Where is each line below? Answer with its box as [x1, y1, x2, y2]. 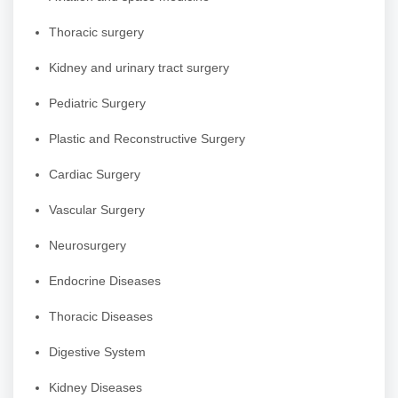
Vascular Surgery [49, 203, 145, 218]
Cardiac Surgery [49, 167, 140, 182]
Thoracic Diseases [49, 309, 153, 324]
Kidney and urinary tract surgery [49, 60, 229, 76]
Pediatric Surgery [49, 96, 146, 111]
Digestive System [49, 345, 146, 360]
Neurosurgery [49, 238, 126, 253]
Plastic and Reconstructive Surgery [49, 131, 245, 147]
